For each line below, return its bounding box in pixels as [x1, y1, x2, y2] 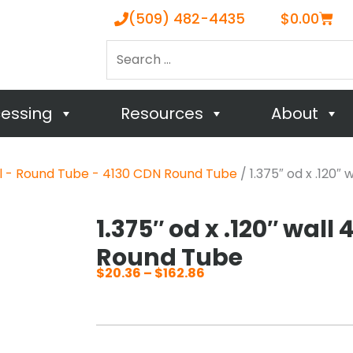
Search [106, 39, 150, 58]
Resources [120, 102, 203, 124]
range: [204, 306, 248, 324]
